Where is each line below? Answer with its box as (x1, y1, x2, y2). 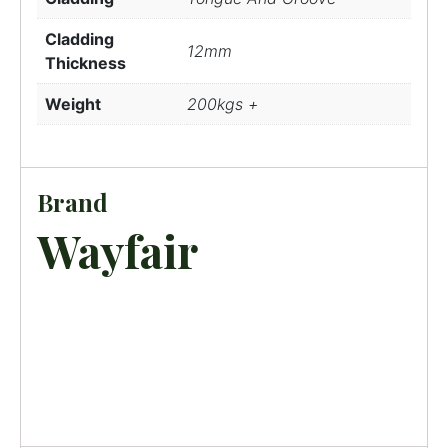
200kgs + (187, 93, 258, 114)
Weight (45, 93, 101, 114)
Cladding (45, 28, 114, 49)
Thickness (45, 52, 126, 73)
